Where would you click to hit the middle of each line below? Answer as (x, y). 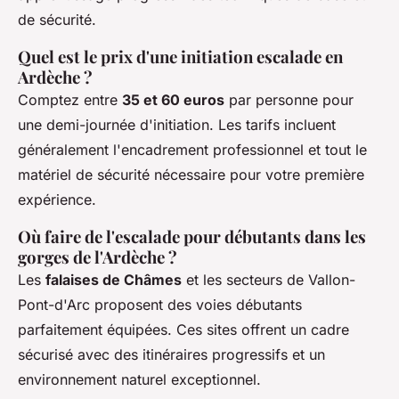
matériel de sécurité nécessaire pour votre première (191, 175)
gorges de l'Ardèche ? (98, 257)
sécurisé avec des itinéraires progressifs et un (171, 355)
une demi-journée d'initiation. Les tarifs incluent (177, 125)
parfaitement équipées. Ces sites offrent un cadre (183, 330)
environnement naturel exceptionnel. (139, 380)
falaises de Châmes (114, 280)
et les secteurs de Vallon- (269, 280)
